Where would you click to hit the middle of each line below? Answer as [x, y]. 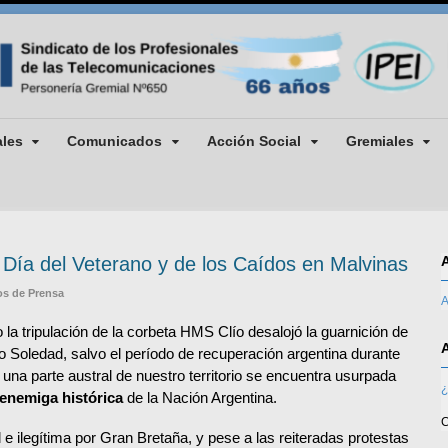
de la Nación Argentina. [200, 397]
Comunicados [115, 140]
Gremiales [379, 140]
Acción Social [253, 140]
